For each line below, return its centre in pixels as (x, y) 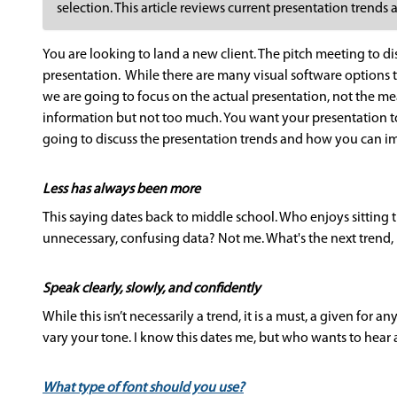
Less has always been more (121, 190)
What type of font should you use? (143, 388)
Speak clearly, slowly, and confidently (152, 289)
